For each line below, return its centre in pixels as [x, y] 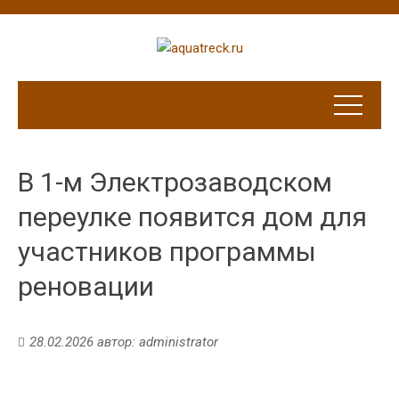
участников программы [167, 252]
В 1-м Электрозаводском [175, 183]
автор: [116, 342]
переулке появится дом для [192, 217]
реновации [86, 287]
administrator [179, 342]
